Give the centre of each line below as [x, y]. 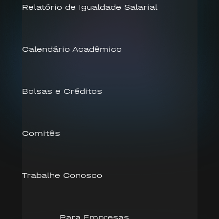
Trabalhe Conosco [62, 175]
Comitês [41, 133]
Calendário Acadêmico [72, 49]
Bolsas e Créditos [62, 91]
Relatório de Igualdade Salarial [89, 7]
